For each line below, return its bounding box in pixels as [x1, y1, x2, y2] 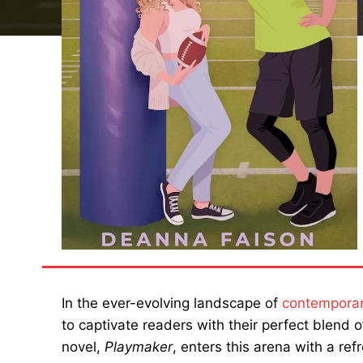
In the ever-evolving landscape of [62, 295, 282, 311]
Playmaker [105, 339, 173, 355]
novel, [62, 339, 105, 355]
